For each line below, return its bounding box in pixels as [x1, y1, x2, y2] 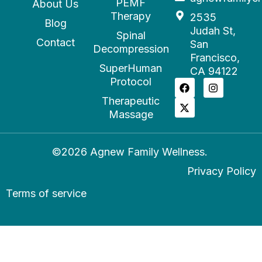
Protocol [110, 75, 152, 88]
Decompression [93, 43, 169, 56]
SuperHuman [99, 62, 163, 75]
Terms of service [6, 187, 87, 199]
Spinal [116, 29, 146, 42]
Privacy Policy [187, 165, 256, 178]
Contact [36, 36, 75, 49]
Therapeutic [102, 95, 160, 108]
